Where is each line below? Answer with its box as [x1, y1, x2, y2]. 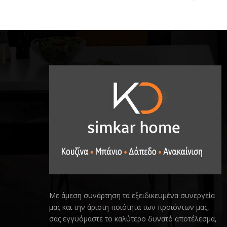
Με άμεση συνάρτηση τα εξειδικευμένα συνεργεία [49, 191, 215, 201]
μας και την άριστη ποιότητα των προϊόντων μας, [49, 202, 209, 212]
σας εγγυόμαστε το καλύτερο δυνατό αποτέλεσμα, [49, 214, 217, 224]
